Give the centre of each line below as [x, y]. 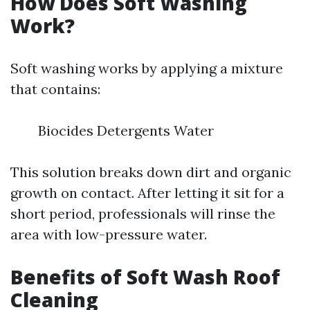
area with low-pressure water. [109, 234]
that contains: [55, 89]
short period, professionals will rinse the [143, 213]
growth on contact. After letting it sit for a [147, 193]
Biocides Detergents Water [126, 130]
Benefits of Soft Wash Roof [145, 277]
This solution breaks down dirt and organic [151, 172]
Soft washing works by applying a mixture [147, 68]
